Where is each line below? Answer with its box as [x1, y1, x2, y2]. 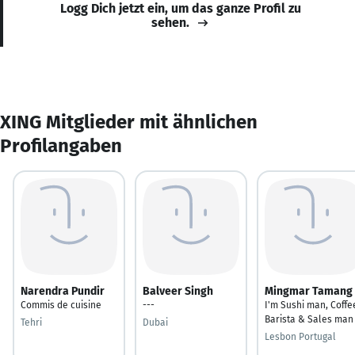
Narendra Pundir [21, 284, 105, 298]
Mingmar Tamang [265, 284, 353, 298]
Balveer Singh [143, 284, 213, 298]
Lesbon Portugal [265, 330, 336, 342]
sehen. [151, 14, 189, 30]
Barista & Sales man [265, 313, 353, 325]
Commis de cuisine [21, 299, 101, 311]
